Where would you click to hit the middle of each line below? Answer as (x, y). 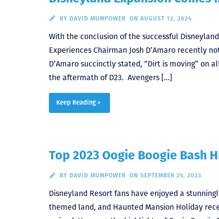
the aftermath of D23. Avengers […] (110, 77)
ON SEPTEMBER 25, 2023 (165, 176)
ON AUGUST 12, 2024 (161, 18)
